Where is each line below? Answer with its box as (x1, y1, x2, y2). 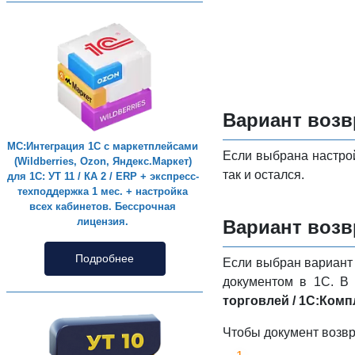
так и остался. (223, 167, 305, 181)
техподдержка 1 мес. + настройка (17, 185, 189, 198)
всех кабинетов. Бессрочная (29, 200, 177, 213)
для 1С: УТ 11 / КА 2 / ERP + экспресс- (6, 170, 199, 183)
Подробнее (75, 252, 135, 265)
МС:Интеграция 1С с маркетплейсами (7, 140, 199, 153)
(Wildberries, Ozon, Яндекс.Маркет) (13, 155, 192, 168)
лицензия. (77, 216, 129, 228)
